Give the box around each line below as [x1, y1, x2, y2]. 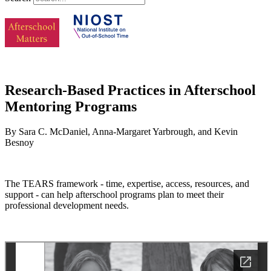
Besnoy [5, 137, 34, 148]
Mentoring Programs [5, 98, 137, 114]
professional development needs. [5, 200, 129, 211]
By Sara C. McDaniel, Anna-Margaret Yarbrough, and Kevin [5, 126, 238, 137]
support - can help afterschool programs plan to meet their [5, 189, 224, 200]
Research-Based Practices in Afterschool [5, 82, 256, 98]
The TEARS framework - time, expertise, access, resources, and [5, 178, 249, 189]
